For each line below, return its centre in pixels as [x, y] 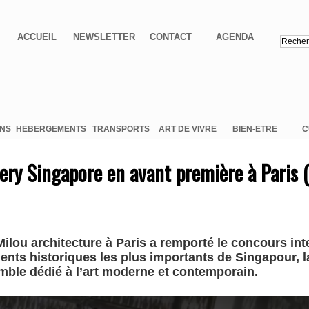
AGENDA [235, 37]
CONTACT [171, 37]
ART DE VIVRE [188, 129]
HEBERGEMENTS [51, 129]
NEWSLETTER [104, 37]
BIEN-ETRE [255, 129]
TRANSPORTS [121, 129]
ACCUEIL [37, 37]
